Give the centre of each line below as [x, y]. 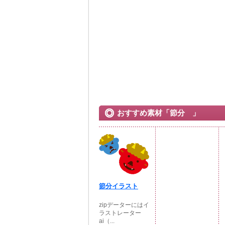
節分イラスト [119, 186]
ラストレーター [120, 213]
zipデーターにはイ [124, 205]
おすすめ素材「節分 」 [158, 113]
